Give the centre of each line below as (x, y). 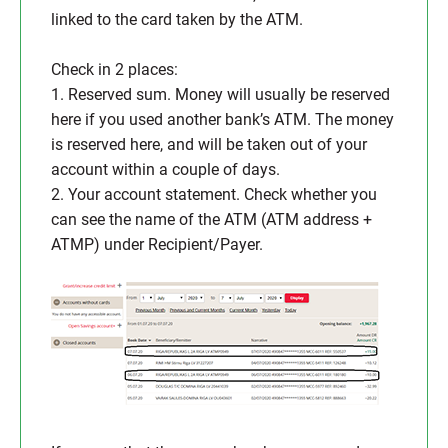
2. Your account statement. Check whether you (214, 194)
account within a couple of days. (165, 169)
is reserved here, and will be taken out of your (209, 144)
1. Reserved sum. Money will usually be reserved (220, 94)
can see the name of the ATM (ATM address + (211, 219)
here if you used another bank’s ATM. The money (222, 119)
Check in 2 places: (114, 69)
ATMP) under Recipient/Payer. (157, 244)
